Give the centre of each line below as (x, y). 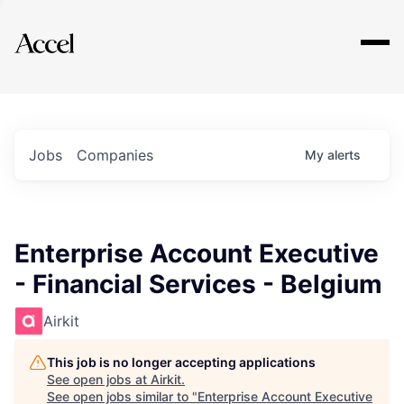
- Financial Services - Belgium (198, 284)
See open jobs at (99, 379)
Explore (70, 32)
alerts (344, 155)
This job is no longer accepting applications (181, 362)
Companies (115, 155)
